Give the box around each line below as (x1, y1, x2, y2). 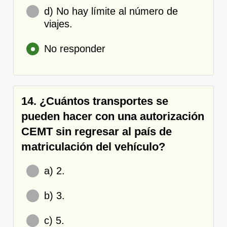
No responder (44, 43, 105, 54)
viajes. (44, 18, 72, 29)
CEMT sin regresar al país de (21, 125, 172, 138)
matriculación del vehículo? (21, 140, 165, 153)
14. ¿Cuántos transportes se (21, 94, 168, 107)
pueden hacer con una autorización (21, 109, 204, 123)
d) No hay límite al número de (44, 5, 178, 17)
